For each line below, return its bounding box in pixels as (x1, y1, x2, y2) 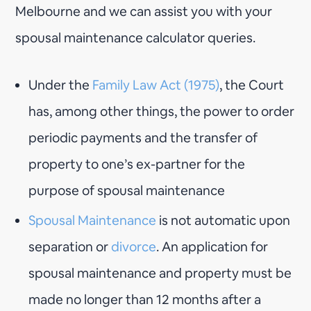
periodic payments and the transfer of (28, 128, 258, 146)
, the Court (219, 76, 285, 94)
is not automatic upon (156, 211, 291, 229)
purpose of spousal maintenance (28, 181, 226, 199)
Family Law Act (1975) (92, 76, 220, 94)
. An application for (156, 237, 269, 255)
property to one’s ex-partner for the (28, 155, 246, 173)
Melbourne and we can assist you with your (15, 2, 273, 20)
